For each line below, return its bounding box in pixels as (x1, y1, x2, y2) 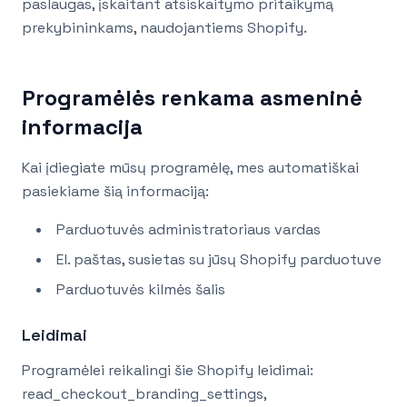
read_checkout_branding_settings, (22, 384, 266, 404)
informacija (22, 113, 143, 142)
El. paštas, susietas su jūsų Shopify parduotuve (56, 250, 382, 270)
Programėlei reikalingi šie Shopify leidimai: (22, 361, 313, 381)
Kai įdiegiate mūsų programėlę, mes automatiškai (22, 158, 359, 178)
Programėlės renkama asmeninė (22, 84, 362, 113)
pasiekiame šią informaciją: (22, 182, 209, 202)
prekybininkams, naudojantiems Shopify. (22, 18, 307, 38)
